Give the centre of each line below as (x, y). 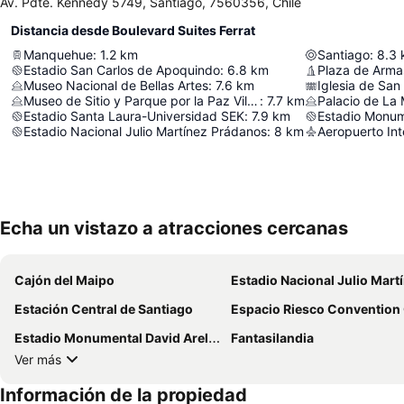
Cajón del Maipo (64, 280)
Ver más (38, 359)
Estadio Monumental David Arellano (111, 338)
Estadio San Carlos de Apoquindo (122, 70)
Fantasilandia (272, 338)
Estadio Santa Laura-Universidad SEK (134, 116)
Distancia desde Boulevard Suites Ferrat (133, 31)
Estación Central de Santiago (104, 309)
